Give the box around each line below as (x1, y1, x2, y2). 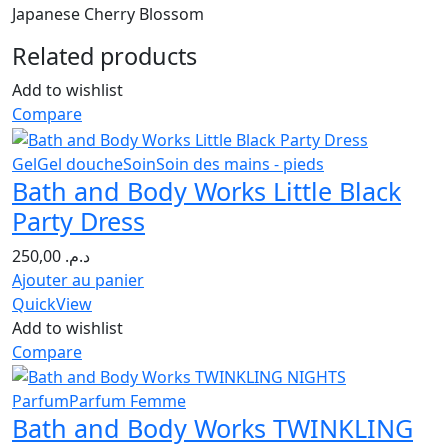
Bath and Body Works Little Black (12, 173, 401, 208)
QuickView (12, 292, 92, 315)
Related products (12, 40, 197, 73)
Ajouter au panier (12, 268, 144, 291)
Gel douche (37, 152, 123, 175)
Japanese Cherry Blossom (12, 3, 204, 26)
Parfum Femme (69, 390, 186, 413)
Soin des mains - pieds (156, 152, 324, 175)
